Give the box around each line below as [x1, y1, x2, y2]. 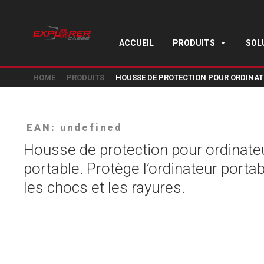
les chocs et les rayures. [24, 179, 185, 196]
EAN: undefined [27, 122, 123, 133]
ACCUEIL [119, 38, 154, 48]
